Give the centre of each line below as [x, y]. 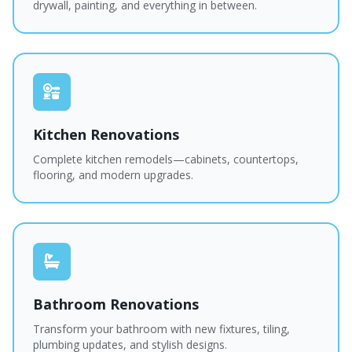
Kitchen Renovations [106, 134]
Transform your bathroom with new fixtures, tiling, [161, 329]
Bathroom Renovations [116, 304]
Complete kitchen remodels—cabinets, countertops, [166, 159]
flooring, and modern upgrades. [113, 175]
